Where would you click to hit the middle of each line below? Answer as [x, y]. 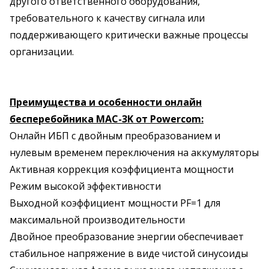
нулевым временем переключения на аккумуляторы [134, 153]
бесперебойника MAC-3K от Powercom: [107, 119]
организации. [42, 52]
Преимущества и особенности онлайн [106, 102]
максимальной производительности [97, 220]
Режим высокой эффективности [85, 186]
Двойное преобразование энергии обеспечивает [127, 237]
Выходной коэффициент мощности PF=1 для [115, 203]
